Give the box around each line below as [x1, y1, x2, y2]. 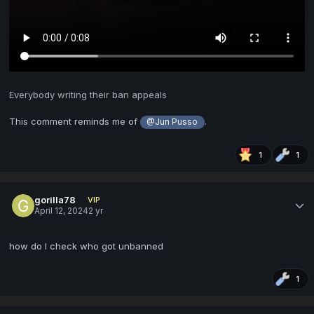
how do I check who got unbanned [9, 240, 166, 252]
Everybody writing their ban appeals [9, 88, 167, 100]
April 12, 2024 [34, 206, 89, 217]
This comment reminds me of [9, 115, 140, 127]
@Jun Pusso [146, 116, 198, 127]
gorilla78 [34, 194, 76, 206]
